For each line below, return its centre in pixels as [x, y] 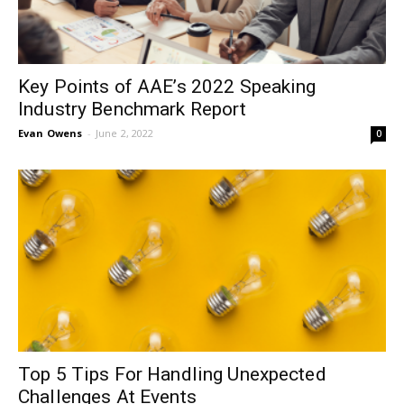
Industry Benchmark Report [133, 110]
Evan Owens [50, 133]
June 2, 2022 [124, 133]
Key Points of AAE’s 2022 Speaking [167, 87]
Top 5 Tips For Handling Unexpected [172, 374]
